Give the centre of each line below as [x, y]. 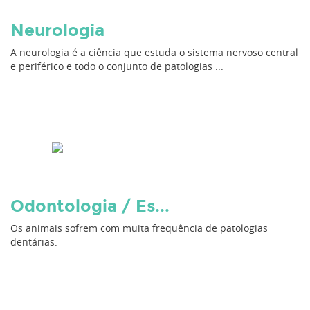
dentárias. [34, 242]
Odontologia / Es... [90, 206]
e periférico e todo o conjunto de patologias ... [117, 66]
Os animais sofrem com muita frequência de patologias [139, 228]
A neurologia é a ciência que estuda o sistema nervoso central [154, 52]
